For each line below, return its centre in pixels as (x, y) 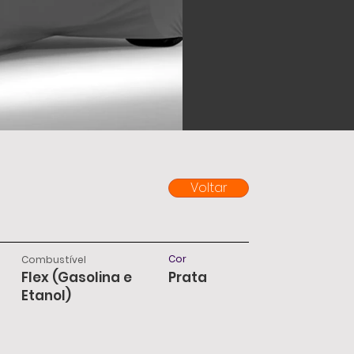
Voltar (209, 188)
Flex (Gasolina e (77, 277)
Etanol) (47, 296)
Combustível (54, 260)
